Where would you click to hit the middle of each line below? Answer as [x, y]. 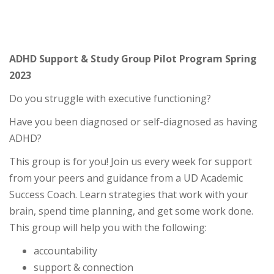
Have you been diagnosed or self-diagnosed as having [133, 122]
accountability [65, 251]
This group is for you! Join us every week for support [131, 161]
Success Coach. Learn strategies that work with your [129, 194]
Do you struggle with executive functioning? [110, 98]
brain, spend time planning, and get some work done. [131, 211]
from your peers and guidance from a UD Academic [126, 178]
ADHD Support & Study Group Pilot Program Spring [133, 59]
